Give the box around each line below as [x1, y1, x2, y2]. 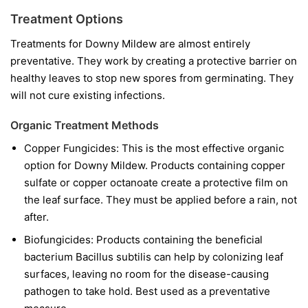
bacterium [24, 250, 76, 264]
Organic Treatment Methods [10, 118, 159, 133]
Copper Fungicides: [24, 142, 119, 155]
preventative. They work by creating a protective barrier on [10, 54, 297, 68]
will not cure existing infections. [10, 89, 165, 102]
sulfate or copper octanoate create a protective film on [24, 176, 288, 190]
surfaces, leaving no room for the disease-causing [24, 267, 269, 281]
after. [24, 210, 49, 224]
